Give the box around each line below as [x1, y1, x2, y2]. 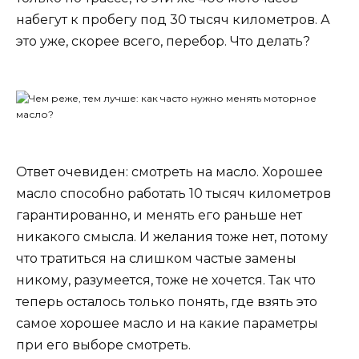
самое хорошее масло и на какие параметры [16, 316, 318, 332]
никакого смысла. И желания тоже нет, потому [16, 229, 328, 245]
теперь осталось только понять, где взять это [16, 294, 317, 310]
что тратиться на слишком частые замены [16, 251, 296, 267]
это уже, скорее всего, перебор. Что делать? [16, 34, 310, 50]
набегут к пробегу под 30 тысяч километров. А [16, 12, 330, 28]
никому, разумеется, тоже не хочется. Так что [16, 272, 316, 288]
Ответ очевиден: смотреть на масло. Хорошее [16, 164, 323, 180]
